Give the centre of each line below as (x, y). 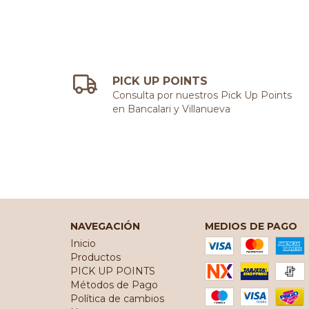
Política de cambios (117, 299)
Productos (96, 258)
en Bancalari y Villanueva (172, 109)
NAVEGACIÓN (105, 227)
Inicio (83, 244)
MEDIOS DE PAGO (251, 227)
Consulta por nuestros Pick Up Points (202, 96)
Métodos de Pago (114, 285)
